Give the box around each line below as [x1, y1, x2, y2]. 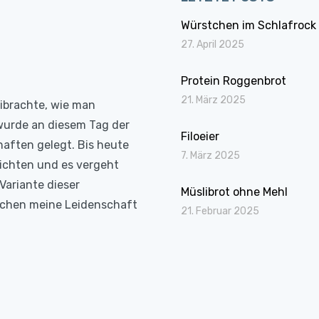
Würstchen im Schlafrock [181, 18, 316, 32]
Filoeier [181, 129, 219, 143]
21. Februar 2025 [181, 204, 259, 217]
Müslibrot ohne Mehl [181, 184, 288, 199]
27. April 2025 [181, 38, 244, 51]
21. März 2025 [181, 93, 246, 106]
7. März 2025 [181, 149, 240, 162]
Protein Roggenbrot [181, 73, 286, 88]
